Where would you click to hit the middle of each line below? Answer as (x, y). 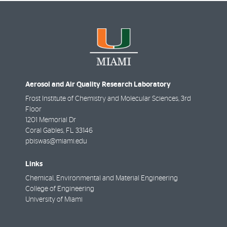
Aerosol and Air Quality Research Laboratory (98, 85)
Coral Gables (44, 131)
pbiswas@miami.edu (56, 142)
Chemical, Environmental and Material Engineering (102, 178)
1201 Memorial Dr (51, 120)
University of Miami (54, 199)
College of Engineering (60, 189)
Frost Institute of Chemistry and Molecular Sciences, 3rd (108, 99)
